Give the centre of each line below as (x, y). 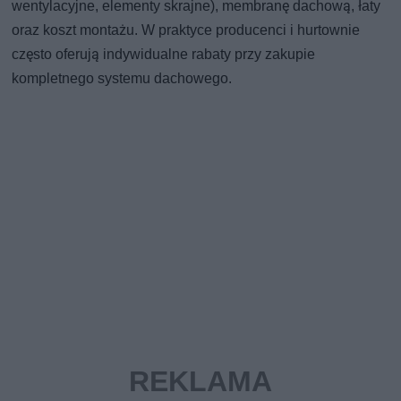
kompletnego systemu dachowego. (122, 78)
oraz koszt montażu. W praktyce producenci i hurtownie (186, 30)
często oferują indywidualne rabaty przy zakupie (164, 54)
